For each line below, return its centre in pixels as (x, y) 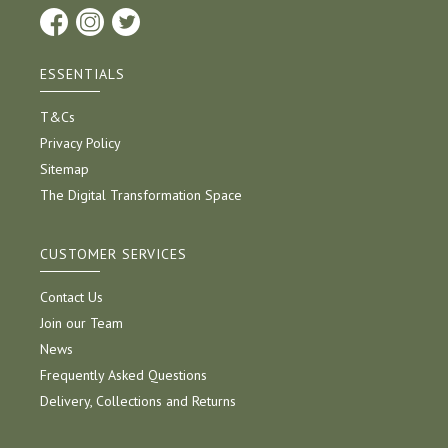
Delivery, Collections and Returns (138, 401)
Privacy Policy (80, 143)
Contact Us (71, 297)
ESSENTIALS (82, 74)
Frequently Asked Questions (123, 375)
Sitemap (64, 169)
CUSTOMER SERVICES (113, 254)
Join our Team (81, 323)
